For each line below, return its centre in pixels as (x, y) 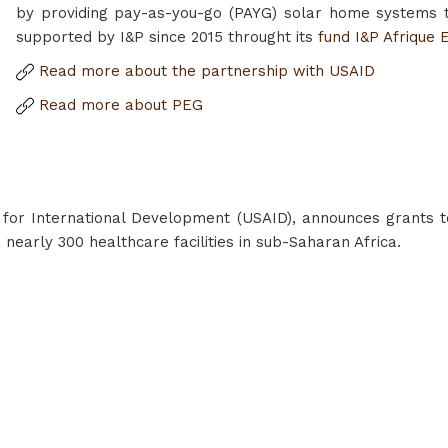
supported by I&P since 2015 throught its (167, 37)
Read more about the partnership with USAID (204, 71)
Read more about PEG (118, 105)
